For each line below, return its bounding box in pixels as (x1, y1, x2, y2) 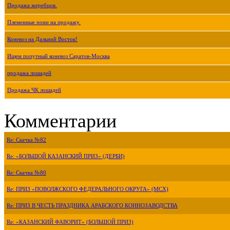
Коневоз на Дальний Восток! (7, 36, 78, 42)
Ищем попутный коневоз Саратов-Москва (7, 53, 110, 59)
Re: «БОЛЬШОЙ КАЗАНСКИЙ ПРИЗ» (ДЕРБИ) (7, 153, 125, 159)
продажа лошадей (7, 70, 51, 76)
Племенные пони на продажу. (7, 19, 81, 25)
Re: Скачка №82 (7, 137, 46, 143)
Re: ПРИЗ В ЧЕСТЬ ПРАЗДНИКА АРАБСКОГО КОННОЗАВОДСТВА (7, 202, 178, 208)
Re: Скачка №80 (7, 169, 46, 176)
